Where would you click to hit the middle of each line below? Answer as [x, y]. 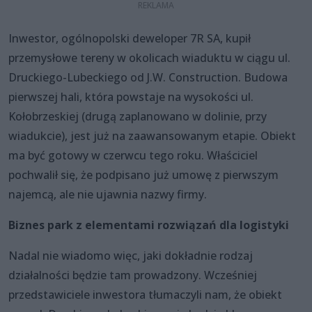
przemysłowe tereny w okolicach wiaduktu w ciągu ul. [149, 57]
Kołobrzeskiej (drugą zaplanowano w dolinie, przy [138, 116]
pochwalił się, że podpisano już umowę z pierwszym [143, 174]
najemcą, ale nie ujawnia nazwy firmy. [108, 194]
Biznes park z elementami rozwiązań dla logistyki [149, 225]
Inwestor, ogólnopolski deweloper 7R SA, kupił [130, 38]
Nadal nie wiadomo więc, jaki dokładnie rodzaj [131, 255]
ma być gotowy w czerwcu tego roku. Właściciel [133, 155]
